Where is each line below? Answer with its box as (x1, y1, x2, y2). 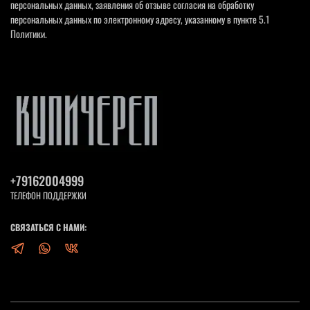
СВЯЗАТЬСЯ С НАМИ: (10, 220, 87, 234)
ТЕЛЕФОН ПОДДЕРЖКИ (10, 188, 86, 202)
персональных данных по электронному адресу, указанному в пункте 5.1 (10, 11, 269, 26)
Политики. (10, 26, 47, 41)
